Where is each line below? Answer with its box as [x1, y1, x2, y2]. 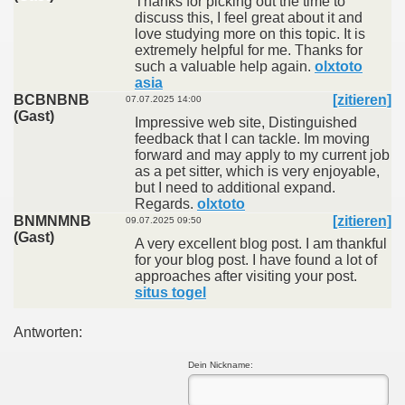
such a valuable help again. [135, 59, 315, 74]
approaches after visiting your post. [135, 268, 357, 284]
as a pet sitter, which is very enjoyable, [135, 164, 380, 179]
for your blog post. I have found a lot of [135, 252, 377, 268]
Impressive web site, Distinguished [135, 115, 357, 130]
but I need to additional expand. [135, 180, 335, 195]
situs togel [135, 285, 206, 300]
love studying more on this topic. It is [135, 26, 365, 42]
